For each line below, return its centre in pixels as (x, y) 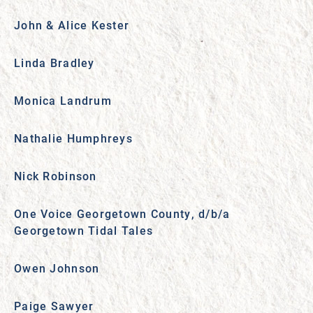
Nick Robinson (56, 176)
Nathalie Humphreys (74, 138)
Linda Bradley (54, 63)
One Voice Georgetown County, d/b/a (122, 213)
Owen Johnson (57, 268)
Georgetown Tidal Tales (84, 230)
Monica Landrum (63, 100)
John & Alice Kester (72, 25)
